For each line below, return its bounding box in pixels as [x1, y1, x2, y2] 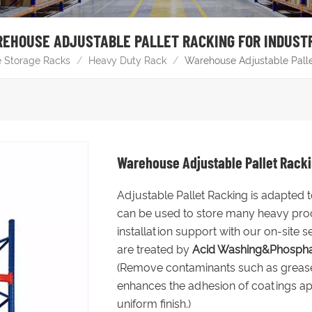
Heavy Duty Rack [88, 54, 167, 66]
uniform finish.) [116, 297, 191, 311]
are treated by [116, 242, 192, 256]
